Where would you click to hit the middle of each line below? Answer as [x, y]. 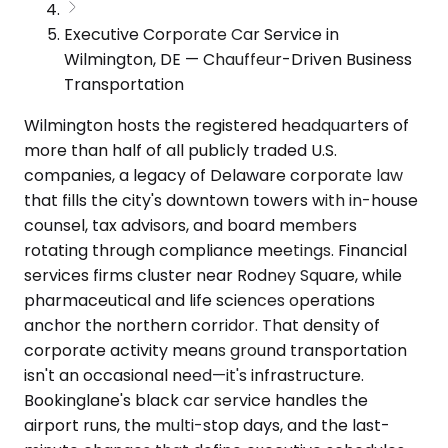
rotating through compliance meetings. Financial [215, 250]
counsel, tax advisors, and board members [190, 225]
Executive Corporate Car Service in [201, 34]
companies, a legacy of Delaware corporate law [213, 175]
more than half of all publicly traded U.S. [180, 150]
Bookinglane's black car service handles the [196, 400]
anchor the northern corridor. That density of [202, 325]
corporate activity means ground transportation [215, 350]
